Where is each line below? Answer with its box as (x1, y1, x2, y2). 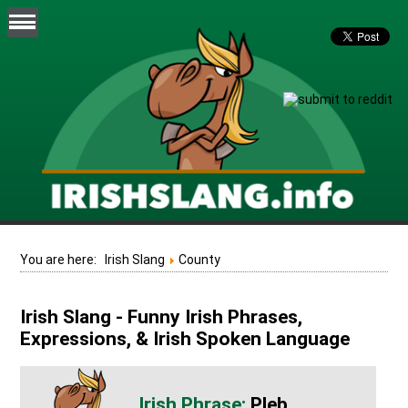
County (178, 251, 221, 267)
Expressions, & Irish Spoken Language (20, 328, 351, 351)
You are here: (20, 251, 106, 267)
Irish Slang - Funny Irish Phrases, (20, 306, 303, 329)
